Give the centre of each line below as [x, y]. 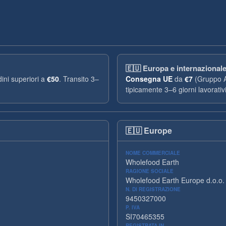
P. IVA [133, 207]
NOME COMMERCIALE [153, 153]
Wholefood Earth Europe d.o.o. [175, 180]
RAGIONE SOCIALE [150, 171]
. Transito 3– [79, 79]
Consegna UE [149, 79]
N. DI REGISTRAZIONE [153, 189]
